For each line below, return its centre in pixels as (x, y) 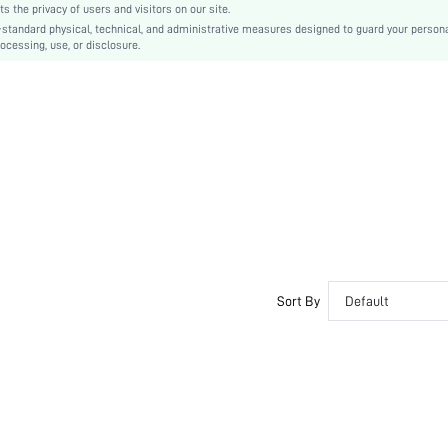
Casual (25, 69)
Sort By (298, 301)
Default (367, 301)
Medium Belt (39, 21)
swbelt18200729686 (56, 93)
